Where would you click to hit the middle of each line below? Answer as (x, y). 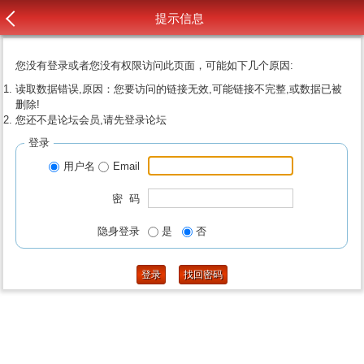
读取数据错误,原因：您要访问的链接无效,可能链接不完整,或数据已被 (179, 89)
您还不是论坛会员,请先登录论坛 (91, 120)
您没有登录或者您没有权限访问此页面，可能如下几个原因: (155, 65)
